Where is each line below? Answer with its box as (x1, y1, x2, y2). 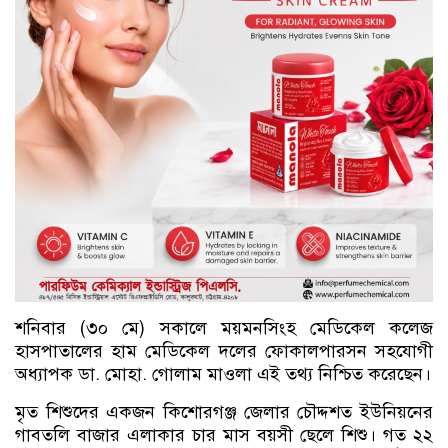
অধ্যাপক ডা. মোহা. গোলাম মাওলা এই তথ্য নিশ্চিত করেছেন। (15, 363, 431, 385)
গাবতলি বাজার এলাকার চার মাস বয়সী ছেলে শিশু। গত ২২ (15, 424, 433, 446)
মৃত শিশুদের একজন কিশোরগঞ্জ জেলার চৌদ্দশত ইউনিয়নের (15, 401, 433, 423)
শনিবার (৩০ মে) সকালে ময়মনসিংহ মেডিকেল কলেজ (15, 317, 433, 339)
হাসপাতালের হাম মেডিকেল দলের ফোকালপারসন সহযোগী (15, 340, 433, 362)
